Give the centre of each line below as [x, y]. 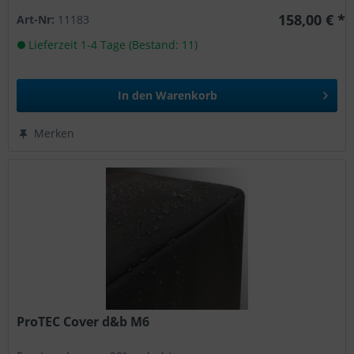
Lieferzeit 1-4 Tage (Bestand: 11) [112, 45]
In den [136, 96]
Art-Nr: [38, 20]
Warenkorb [187, 96]
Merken [55, 134]
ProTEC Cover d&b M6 [83, 321]
